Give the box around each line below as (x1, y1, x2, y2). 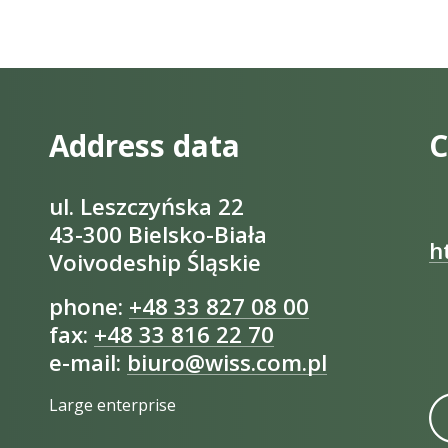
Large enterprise (49, 393, 176, 416)
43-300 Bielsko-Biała (49, 218, 267, 250)
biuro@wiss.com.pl (127, 346, 327, 378)
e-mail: (49, 346, 127, 378)
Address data (49, 125, 240, 166)
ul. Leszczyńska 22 (49, 190, 244, 222)
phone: (49, 290, 129, 322)
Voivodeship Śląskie (49, 246, 261, 278)
